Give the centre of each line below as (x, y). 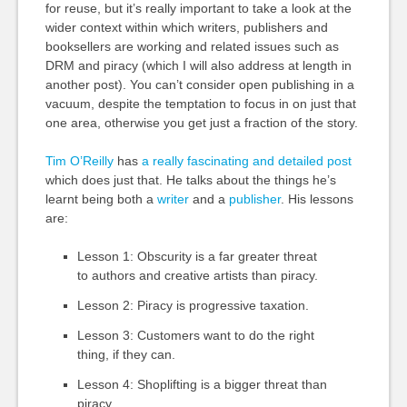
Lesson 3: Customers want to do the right (195, 335)
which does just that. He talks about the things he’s (190, 180)
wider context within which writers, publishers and (186, 27)
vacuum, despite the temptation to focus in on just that (200, 104)
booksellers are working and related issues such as (192, 46)
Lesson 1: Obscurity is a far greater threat (197, 256)
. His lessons (317, 199)
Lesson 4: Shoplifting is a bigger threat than (202, 384)
